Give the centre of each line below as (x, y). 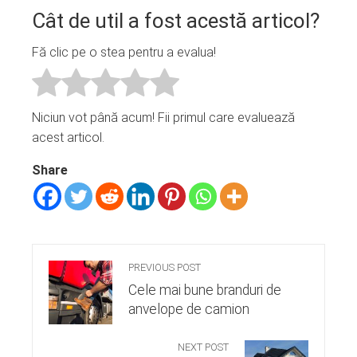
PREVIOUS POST (165, 268)
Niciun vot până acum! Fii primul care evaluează (163, 118)
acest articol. (68, 138)
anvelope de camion (189, 310)
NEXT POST (203, 347)
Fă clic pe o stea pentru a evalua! (124, 53)
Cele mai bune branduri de (205, 290)
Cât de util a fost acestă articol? (176, 20)
